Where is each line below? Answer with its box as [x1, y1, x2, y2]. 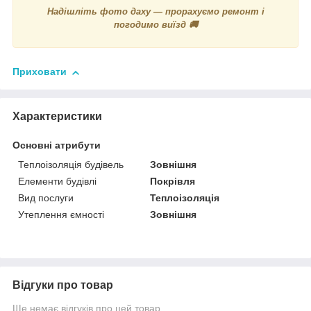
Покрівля [150, 176, 196, 187]
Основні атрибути [12, 140, 101, 151]
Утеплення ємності [18, 209, 104, 221]
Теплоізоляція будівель [18, 159, 124, 171]
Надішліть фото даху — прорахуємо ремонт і [47, 6, 264, 17]
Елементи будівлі [18, 176, 96, 187]
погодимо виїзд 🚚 [113, 19, 198, 31]
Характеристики [12, 110, 102, 123]
